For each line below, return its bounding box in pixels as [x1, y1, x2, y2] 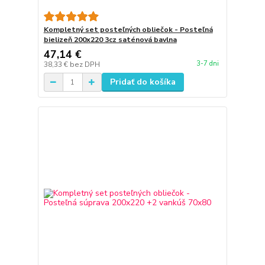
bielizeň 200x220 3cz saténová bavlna [43, 35, 177, 45]
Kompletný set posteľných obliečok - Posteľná [43, 25, 213, 35]
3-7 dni [196, 59, 219, 68]
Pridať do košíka [109, 76, 176, 88]
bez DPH [69, 60, 100, 70]
